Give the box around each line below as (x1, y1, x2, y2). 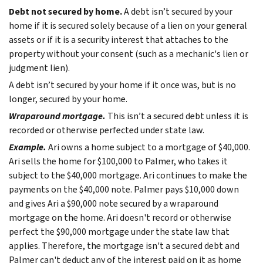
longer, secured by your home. (9, 92, 127, 105)
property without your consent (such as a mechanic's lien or (9, 47, 248, 60)
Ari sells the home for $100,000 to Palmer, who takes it (9, 154, 228, 167)
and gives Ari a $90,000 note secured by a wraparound (9, 197, 218, 210)
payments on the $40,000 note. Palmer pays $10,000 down (9, 183, 239, 195)
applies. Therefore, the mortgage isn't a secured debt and (9, 239, 240, 252)
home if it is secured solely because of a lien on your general (9, 19, 247, 32)
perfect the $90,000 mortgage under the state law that (9, 225, 230, 238)
